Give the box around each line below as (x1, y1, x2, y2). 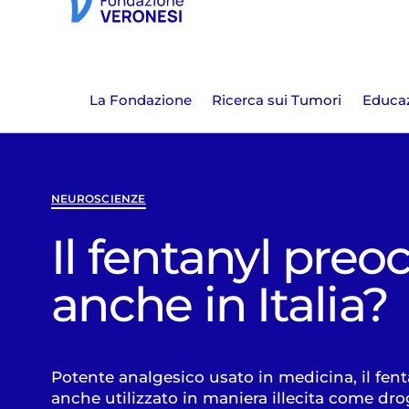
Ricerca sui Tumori (212, 92, 342, 110)
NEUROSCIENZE (51, 191, 146, 205)
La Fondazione (89, 92, 192, 110)
